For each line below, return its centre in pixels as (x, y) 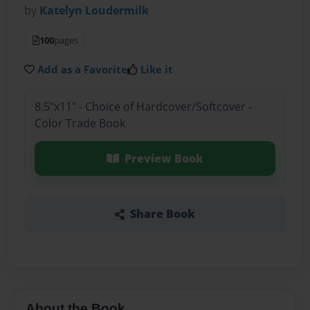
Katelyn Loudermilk (94, 11)
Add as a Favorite (83, 70)
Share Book (162, 214)
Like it (157, 70)
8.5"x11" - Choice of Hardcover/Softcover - (143, 106)
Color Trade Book (80, 123)
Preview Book (164, 158)
